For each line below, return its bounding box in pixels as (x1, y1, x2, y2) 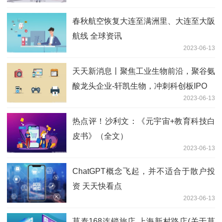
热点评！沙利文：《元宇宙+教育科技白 (72, 116, 215, 125)
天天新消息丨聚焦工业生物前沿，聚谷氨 (72, 66, 215, 75)
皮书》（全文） (72, 131, 128, 140)
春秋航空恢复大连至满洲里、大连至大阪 (72, 16, 215, 25)
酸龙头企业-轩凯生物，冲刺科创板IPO (72, 81, 207, 90)
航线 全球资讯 (72, 31, 122, 40)
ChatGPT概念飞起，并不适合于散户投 (72, 166, 215, 175)
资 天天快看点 (72, 181, 122, 190)
